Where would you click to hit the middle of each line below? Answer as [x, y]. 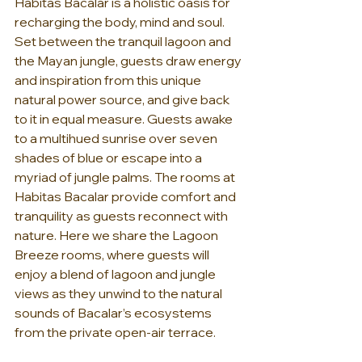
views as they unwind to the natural [120, 294]
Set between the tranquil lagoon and [124, 42]
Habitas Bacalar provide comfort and [126, 197]
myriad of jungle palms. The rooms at [126, 177]
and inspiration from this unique [109, 80]
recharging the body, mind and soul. [121, 22]
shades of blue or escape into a [109, 158]
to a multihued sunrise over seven [117, 139]
